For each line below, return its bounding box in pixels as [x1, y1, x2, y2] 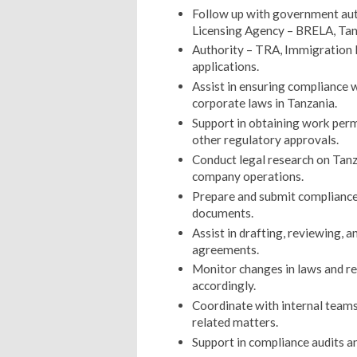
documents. [191, 205, 253, 220]
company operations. [191, 168, 304, 183]
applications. [191, 59, 259, 74]
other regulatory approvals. [191, 132, 339, 147]
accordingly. [191, 278, 256, 293]
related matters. [191, 315, 278, 330]
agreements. [191, 241, 259, 257]
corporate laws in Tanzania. [191, 96, 337, 111]
